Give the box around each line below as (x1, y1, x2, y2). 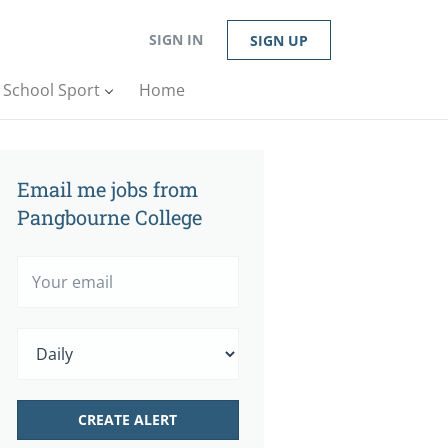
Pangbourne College (17, 204, 202, 230)
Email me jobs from (17, 176, 198, 202)
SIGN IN (149, 30, 203, 49)
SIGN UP (250, 31, 308, 50)
